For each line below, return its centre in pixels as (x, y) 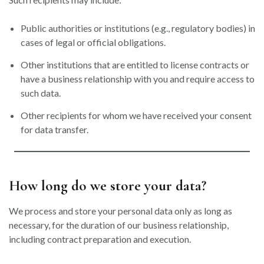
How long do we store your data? (108, 185)
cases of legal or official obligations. (93, 42)
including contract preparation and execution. (100, 239)
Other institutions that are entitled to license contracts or (135, 65)
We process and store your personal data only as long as (121, 211)
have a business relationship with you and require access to (138, 79)
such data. (41, 93)
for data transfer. (55, 129)
